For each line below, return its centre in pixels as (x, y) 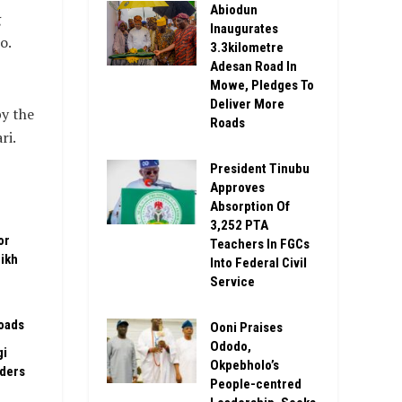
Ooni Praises (246, 328)
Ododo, (230, 347)
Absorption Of (249, 207)
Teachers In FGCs (259, 245)
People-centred (255, 385)
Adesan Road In (253, 67)
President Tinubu (259, 169)
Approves (237, 188)
